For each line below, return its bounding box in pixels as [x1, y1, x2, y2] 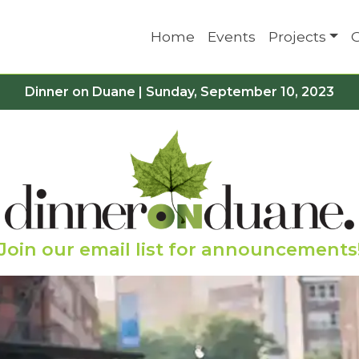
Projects [268, 27, 326, 45]
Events [207, 27, 256, 45]
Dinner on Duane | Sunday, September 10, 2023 [25, 84, 334, 99]
